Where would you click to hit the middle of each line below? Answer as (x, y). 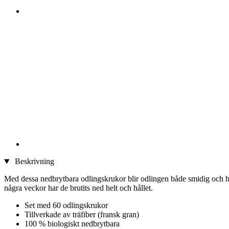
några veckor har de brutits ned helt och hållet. (78, 188)
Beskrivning (33, 162)
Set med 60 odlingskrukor (66, 205)
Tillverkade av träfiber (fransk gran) (82, 215)
